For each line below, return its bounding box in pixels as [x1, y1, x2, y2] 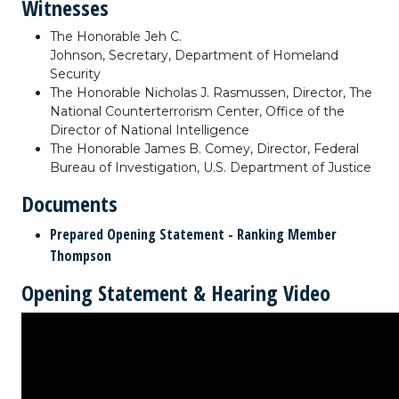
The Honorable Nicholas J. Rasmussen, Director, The [50, 85, 372, 101]
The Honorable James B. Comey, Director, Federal [50, 141, 359, 157]
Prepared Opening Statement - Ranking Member [50, 224, 337, 244]
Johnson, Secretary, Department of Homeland [50, 47, 338, 63]
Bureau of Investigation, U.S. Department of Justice [50, 159, 371, 175]
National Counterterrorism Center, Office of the [50, 103, 345, 119]
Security [50, 66, 101, 82]
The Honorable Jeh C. [50, 28, 182, 45]
